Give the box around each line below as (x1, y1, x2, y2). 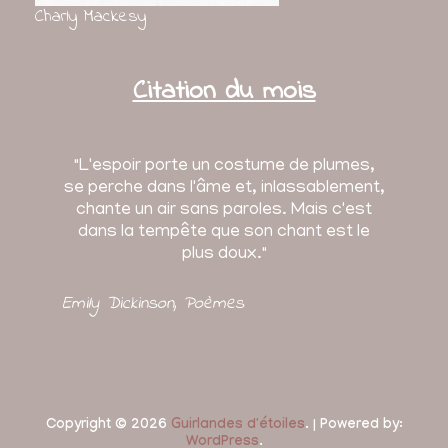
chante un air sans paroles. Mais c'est (76, 201, 372, 222)
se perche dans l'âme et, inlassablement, (63, 179, 385, 200)
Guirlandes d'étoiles (170, 418, 305, 435)
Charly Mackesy (35, 4, 146, 31)
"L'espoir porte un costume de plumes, (73, 157, 375, 178)
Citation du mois (132, 72, 316, 112)
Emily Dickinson (62, 291, 174, 318)
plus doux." (181, 245, 267, 266)
